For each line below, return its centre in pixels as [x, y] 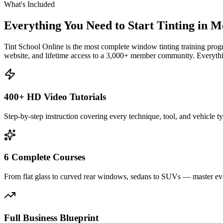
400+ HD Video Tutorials [55, 97]
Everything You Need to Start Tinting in [106, 26]
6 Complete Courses [45, 157]
